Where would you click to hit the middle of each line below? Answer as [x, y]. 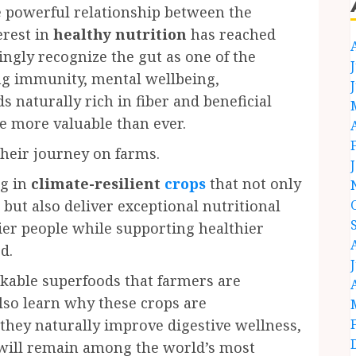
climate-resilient [98, 184]
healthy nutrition [120, 34]
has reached [231, 34]
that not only [253, 184]
